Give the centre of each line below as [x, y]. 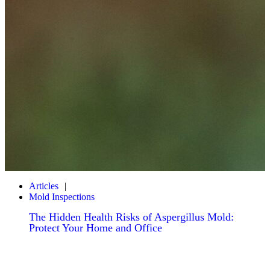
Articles [44, 186]
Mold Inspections [62, 197]
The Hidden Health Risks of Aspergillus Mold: [131, 217]
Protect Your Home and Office [96, 228]
